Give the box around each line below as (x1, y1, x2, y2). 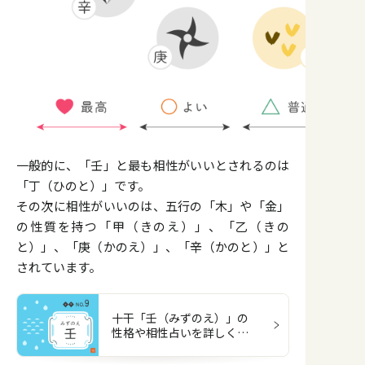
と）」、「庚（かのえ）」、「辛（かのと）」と (16, 238, 289, 256)
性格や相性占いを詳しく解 (112, 324, 248, 341)
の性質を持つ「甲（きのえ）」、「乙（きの (16, 218, 289, 235)
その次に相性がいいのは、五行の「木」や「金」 (16, 197, 289, 215)
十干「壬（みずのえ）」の (112, 310, 248, 327)
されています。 (16, 258, 101, 276)
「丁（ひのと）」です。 (16, 177, 150, 195)
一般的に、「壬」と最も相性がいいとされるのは (16, 156, 289, 174)
